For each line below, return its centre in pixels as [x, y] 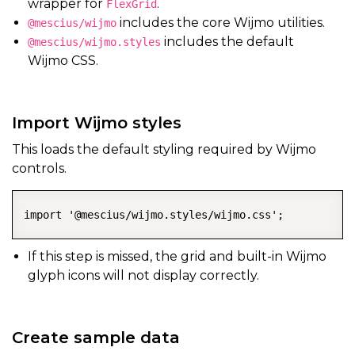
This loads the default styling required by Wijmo [164, 149]
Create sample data [96, 337]
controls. [39, 168]
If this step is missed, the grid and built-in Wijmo [177, 256]
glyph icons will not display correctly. [143, 275]
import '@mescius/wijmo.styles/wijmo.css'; [154, 214]
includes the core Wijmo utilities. [221, 22]
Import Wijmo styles [97, 122]
